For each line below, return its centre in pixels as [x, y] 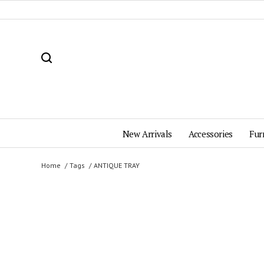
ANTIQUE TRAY [117, 165]
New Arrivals [147, 134]
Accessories [211, 134]
